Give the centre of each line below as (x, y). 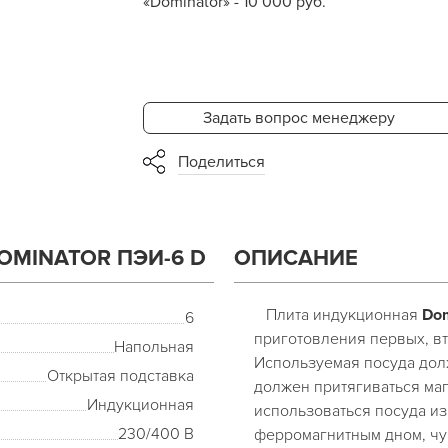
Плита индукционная (338, 315)
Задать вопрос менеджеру (298, 118)
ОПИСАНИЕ (296, 258)
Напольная (154, 347)
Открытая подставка (120, 376)
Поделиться (221, 162)
